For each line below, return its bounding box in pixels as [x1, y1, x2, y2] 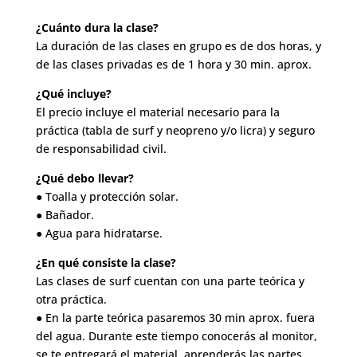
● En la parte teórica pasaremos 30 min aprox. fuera [35, 309, 315, 325]
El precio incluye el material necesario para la [35, 104, 280, 120]
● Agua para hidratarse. [35, 225, 163, 241]
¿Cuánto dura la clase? [35, 19, 159, 35]
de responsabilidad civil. [35, 140, 167, 156]
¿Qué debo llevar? [35, 170, 134, 186]
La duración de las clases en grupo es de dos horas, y [35, 37, 321, 53]
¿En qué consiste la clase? [35, 254, 176, 270]
